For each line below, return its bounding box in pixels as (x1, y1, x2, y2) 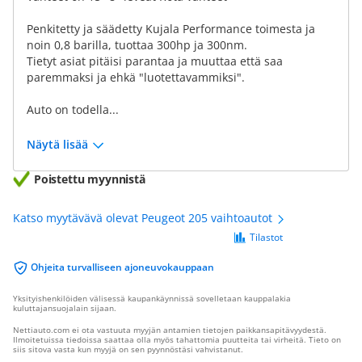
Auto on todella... (27, 102, 119, 117)
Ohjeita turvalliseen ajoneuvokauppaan (31, 260, 214, 274)
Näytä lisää (27, 137, 88, 152)
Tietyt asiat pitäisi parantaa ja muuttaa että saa (27, 53, 283, 69)
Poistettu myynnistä (34, 171, 145, 187)
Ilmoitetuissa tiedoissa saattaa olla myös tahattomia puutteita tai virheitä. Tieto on (13, 334, 341, 345)
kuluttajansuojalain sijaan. (13, 302, 116, 314)
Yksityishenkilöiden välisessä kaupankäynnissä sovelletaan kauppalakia (13, 293, 291, 304)
